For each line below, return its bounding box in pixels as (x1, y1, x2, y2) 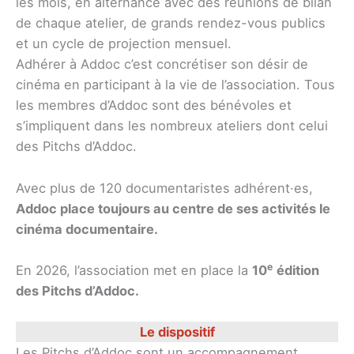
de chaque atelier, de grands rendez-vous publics (16, 15, 326, 32)
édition (277, 262, 319, 278)
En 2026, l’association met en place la (16, 262, 252, 278)
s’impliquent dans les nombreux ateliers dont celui (16, 118, 328, 134)
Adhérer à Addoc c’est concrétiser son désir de (16, 56, 308, 73)
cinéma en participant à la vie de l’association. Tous (16, 77, 335, 93)
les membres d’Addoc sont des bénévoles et (16, 97, 292, 114)
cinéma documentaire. (16, 220, 158, 237)
